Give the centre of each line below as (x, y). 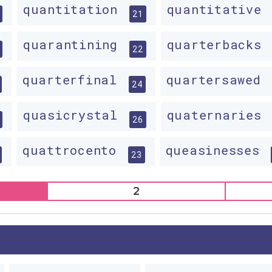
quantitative (218, 9)
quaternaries (218, 115)
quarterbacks (218, 45)
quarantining (74, 45)
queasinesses (216, 150)
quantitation (74, 9)
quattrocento (73, 150)
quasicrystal (74, 115)
